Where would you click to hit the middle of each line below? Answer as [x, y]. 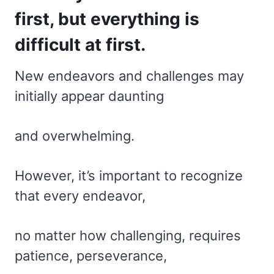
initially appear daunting [89, 96]
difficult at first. [80, 44]
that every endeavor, [80, 195]
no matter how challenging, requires [128, 235]
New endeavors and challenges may [129, 76]
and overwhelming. [75, 135]
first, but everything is [107, 19]
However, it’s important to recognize [129, 175]
